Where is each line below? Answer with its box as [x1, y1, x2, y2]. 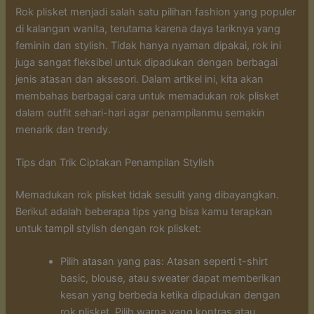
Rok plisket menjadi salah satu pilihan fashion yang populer [15, 5, 296, 18]
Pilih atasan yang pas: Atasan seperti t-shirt [60, 255, 268, 268]
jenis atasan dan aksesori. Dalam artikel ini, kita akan [15, 72, 264, 86]
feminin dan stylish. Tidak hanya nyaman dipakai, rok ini [15, 39, 282, 52]
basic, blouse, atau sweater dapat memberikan [60, 272, 282, 285]
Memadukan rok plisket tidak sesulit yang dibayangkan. [15, 188, 280, 201]
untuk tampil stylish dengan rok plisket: [15, 221, 202, 235]
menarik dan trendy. [15, 123, 111, 136]
